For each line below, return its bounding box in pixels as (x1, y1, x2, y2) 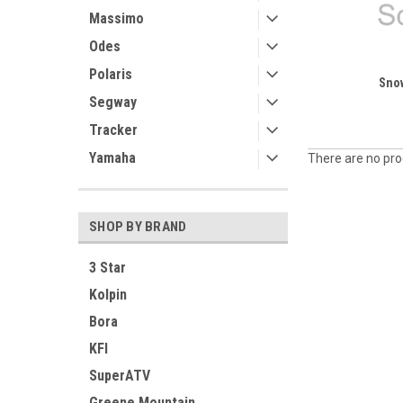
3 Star (89, 259, 126, 276)
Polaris (89, 66, 132, 83)
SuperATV (89, 367, 150, 384)
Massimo (89, 10, 144, 27)
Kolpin (89, 286, 127, 303)
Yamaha (89, 149, 136, 166)
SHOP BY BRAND (89, 219, 187, 235)
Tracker (89, 121, 138, 139)
